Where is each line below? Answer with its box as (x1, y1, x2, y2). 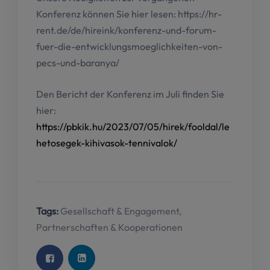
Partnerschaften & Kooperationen (36, 221, 183, 234)
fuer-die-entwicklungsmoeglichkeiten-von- (36, 40, 222, 53)
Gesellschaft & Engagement (60, 205, 179, 218)
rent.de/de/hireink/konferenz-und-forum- (36, 24, 216, 37)
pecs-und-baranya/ (36, 57, 119, 69)
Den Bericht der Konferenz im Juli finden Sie (36, 88, 224, 101)
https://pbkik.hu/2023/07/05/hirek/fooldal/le (36, 121, 230, 133)
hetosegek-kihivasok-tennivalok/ (36, 137, 177, 149)
